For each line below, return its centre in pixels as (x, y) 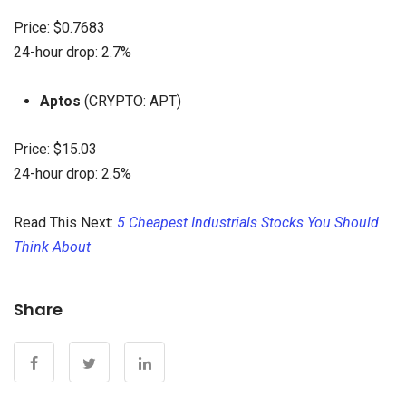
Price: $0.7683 (59, 27)
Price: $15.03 (55, 149)
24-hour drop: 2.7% (72, 52)
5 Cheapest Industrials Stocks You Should (248, 222)
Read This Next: (65, 222)
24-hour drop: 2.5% (72, 173)
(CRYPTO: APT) (130, 101)
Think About (52, 246)
